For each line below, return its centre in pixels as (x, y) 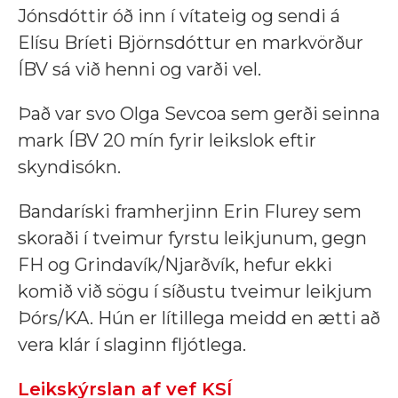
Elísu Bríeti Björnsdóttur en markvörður (191, 43)
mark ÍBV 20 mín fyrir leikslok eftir (167, 141)
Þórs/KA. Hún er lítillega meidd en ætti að (199, 318)
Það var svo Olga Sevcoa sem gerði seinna (199, 114)
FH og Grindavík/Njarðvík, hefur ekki (175, 265)
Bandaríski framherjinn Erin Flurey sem (190, 212)
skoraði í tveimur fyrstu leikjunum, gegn (192, 239)
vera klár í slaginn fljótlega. (132, 345)
